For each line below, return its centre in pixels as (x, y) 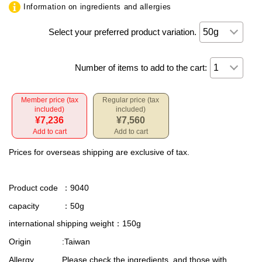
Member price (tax (49, 100)
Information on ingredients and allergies (97, 6)
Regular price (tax (131, 100)
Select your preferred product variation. (123, 32)
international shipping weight (61, 224)
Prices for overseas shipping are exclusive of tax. (99, 152)
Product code (33, 187)
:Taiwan (76, 242)
